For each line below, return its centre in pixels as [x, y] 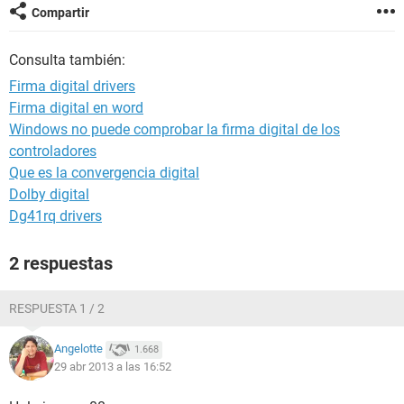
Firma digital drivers [72, 86]
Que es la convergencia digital [104, 173]
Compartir [60, 13]
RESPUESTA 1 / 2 [57, 308]
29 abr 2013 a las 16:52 [113, 367]
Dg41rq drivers [55, 216]
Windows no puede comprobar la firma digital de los [174, 129]
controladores [53, 151]
